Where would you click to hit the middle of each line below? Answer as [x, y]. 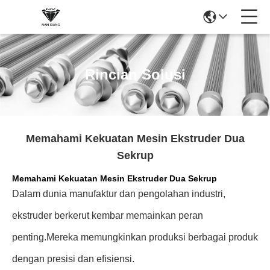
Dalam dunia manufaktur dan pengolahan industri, [119, 194]
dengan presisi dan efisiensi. [73, 259]
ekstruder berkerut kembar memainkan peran [108, 215]
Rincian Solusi [135, 74]
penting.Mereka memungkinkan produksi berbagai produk [135, 237]
